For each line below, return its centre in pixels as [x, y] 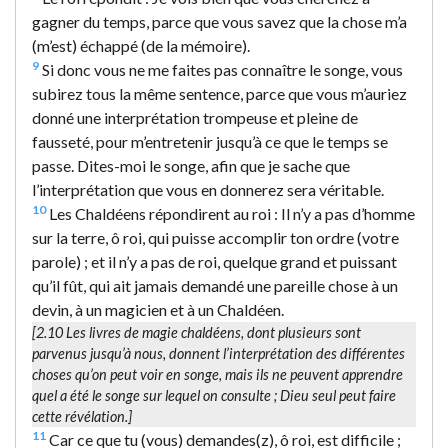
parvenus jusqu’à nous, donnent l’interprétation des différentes [218, 353]
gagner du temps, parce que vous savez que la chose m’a [219, 21]
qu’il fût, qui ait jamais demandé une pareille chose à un [215, 285]
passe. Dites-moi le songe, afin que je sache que [191, 165]
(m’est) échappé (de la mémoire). [141, 45]
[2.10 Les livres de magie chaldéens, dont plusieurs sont [196, 332]
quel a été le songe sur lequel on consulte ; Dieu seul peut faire [214, 395]
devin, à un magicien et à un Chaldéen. [158, 309]
